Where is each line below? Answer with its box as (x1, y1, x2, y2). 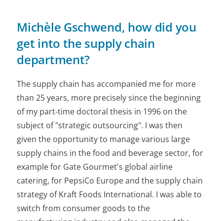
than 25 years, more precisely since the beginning (17, 92, 201, 104)
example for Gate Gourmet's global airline (17, 161, 173, 173)
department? (17, 51, 90, 68)
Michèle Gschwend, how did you (17, 18, 196, 35)
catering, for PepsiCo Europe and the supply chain (17, 175, 203, 186)
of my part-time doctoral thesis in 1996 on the (17, 106, 187, 117)
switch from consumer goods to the (17, 203, 150, 214)
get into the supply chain (17, 35, 155, 51)
